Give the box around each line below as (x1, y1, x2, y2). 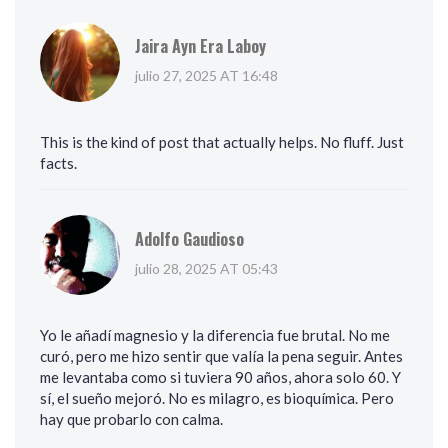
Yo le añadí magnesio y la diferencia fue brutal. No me (40, 326, 390, 345)
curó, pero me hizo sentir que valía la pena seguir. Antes (40, 347, 403, 366)
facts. (40, 154, 77, 173)
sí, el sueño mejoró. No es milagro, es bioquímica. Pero (40, 389, 394, 408)
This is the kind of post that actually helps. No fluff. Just (40, 133, 404, 152)
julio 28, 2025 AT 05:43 (135, 260, 278, 278)
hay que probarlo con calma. (40, 410, 223, 429)
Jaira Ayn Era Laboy (135, 34, 266, 59)
